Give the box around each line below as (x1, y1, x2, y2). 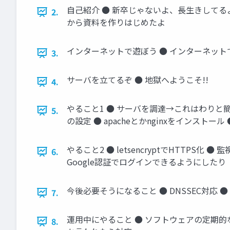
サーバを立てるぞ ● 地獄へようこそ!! (67, 73, 208, 86)
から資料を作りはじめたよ (67, 16, 165, 28)
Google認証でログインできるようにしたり (67, 156, 226, 168)
